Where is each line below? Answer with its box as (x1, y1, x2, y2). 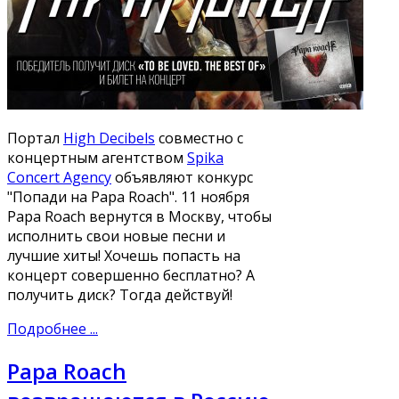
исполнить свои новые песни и (7, 225, 225, 246)
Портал (7, 127, 63, 148)
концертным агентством (7, 147, 187, 167)
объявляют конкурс (111, 167, 253, 187)
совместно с (155, 127, 243, 148)
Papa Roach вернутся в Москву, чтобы (7, 206, 272, 226)
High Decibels (63, 127, 155, 148)
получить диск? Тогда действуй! (7, 284, 232, 305)
